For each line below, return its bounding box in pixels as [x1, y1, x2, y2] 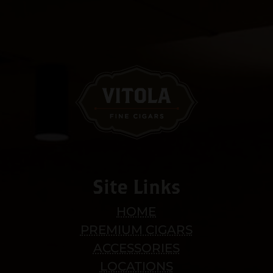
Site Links [92, 174, 180, 197]
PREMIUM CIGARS [80, 222, 193, 237]
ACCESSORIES [93, 240, 180, 255]
